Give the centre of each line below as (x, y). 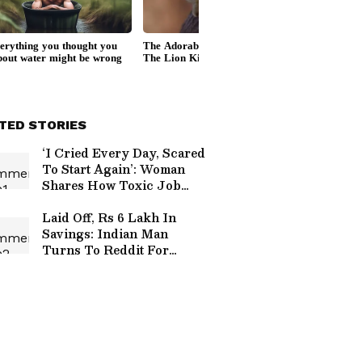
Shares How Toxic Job (112, 185)
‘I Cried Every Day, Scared (124, 153)
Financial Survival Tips (115, 266)
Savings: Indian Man (105, 234)
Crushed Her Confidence (119, 201)
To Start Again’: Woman (114, 169)
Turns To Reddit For (105, 250)
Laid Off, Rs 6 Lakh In (109, 217)
